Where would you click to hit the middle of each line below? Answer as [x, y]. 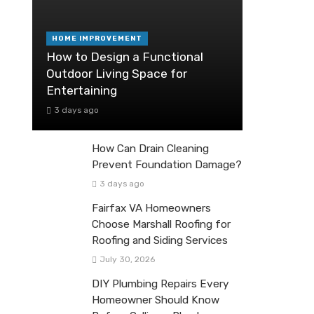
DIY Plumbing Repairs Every [160, 284]
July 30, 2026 [127, 260]
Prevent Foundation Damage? [167, 164]
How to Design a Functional [125, 56]
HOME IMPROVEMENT [97, 38]
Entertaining [82, 90]
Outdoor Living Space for [117, 73]
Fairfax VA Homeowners [151, 209]
